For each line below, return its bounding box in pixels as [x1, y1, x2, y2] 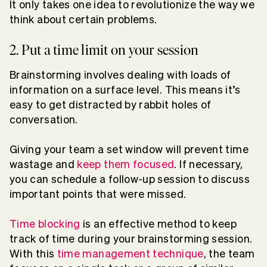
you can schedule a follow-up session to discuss [10, 173, 250, 185]
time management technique [57, 248, 204, 260]
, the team [203, 248, 255, 260]
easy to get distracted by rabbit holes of [10, 99, 212, 111]
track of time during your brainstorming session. [10, 233, 253, 245]
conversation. [10, 114, 81, 126]
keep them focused [77, 159, 175, 170]
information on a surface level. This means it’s [10, 84, 240, 96]
